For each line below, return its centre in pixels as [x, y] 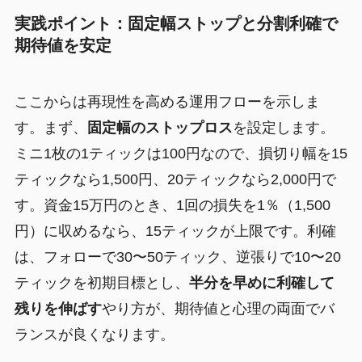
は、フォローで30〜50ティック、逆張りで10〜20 [177, 257]
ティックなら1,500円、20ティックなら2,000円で [175, 179]
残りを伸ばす [58, 308]
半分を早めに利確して [261, 282]
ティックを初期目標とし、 [101, 282]
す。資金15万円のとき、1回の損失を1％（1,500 [172, 205]
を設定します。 [283, 127]
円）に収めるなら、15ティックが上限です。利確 [175, 231]
